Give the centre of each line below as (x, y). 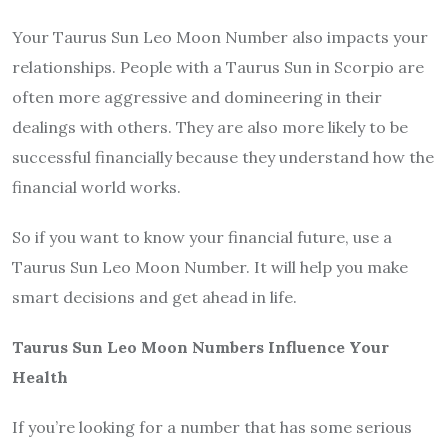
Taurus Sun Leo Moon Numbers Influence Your (200, 347)
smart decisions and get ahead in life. (154, 297)
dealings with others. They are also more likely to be (210, 127)
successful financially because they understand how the (223, 157)
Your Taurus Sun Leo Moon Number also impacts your (220, 37)
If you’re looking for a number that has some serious (212, 427)
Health (40, 377)
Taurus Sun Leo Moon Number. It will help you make (210, 267)
